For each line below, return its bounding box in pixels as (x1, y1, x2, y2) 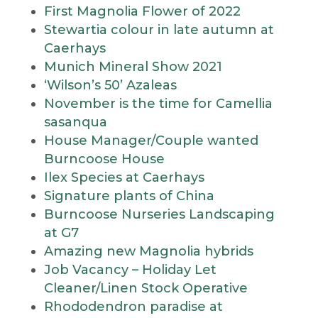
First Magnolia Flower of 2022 (43, 4, 241, 19)
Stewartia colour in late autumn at (43, 22, 274, 38)
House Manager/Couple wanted (43, 133, 258, 148)
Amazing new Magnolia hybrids (43, 243, 253, 259)
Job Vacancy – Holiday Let (43, 262, 216, 278)
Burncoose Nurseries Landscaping (43, 207, 275, 222)
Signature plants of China (43, 188, 214, 204)
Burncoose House (43, 151, 165, 167)
